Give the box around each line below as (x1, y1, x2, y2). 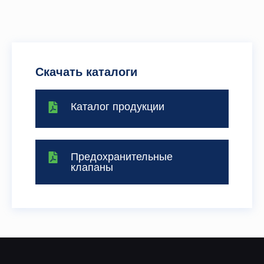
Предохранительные (71, 151, 173, 163)
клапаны (71, 161, 113, 174)
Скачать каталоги (35, 65, 137, 79)
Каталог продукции (71, 101, 164, 113)
